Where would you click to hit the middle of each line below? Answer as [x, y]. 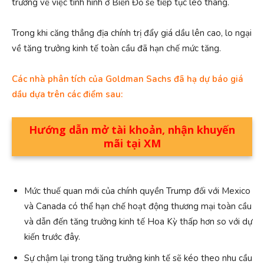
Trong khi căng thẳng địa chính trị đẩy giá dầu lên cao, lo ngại [132, 33]
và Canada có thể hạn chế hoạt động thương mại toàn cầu [138, 207]
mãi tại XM [132, 143]
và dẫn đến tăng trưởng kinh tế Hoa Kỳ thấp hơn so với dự [138, 222]
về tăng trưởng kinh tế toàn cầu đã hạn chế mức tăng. [116, 49]
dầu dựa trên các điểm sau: [67, 95]
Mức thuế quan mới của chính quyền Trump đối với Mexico [137, 191]
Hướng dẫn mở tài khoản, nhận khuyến [132, 130]
